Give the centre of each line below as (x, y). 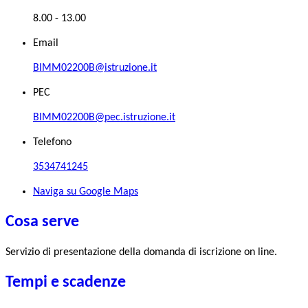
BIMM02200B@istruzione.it (95, 68)
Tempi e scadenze (66, 283)
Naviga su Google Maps (86, 191)
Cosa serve (42, 222)
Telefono (52, 142)
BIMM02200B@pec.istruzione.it (104, 117)
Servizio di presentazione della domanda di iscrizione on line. (141, 253)
